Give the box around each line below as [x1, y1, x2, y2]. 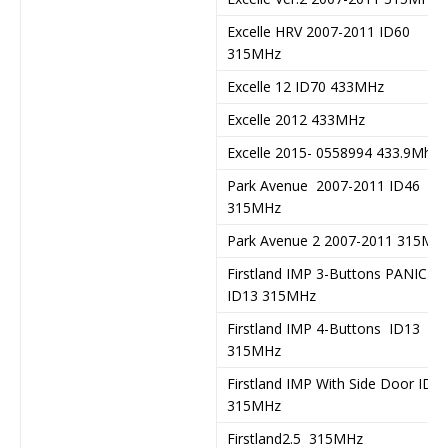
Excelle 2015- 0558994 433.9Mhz [227, 142, 439, 162]
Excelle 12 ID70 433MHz [227, 76, 384, 96]
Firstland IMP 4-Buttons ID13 [227, 318, 420, 338]
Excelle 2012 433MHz [227, 109, 365, 129]
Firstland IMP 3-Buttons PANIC [227, 263, 427, 283]
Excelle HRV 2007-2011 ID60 [227, 21, 410, 41]
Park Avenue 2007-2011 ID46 [227, 175, 420, 195]
